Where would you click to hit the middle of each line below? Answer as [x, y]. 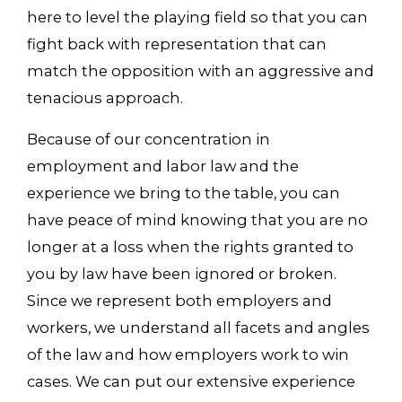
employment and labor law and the [162, 166]
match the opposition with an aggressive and [200, 71]
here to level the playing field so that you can [197, 17]
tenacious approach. [106, 98]
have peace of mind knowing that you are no [197, 219]
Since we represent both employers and [179, 300]
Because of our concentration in [148, 139]
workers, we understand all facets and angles [198, 327]
